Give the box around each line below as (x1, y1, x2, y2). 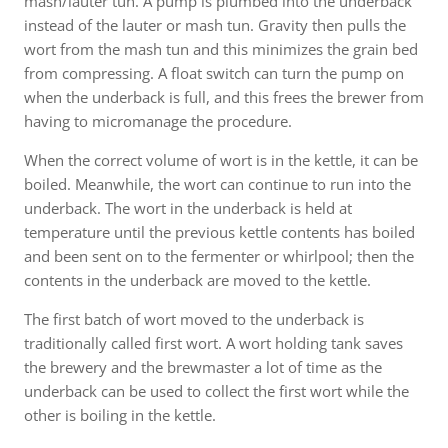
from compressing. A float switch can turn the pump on (24, 62, 404, 83)
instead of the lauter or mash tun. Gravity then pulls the (24, 14, 406, 35)
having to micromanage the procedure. (24, 110, 292, 131)
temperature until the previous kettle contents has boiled (24, 221, 415, 242)
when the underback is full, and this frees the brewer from (24, 86, 424, 107)
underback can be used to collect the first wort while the (24, 380, 409, 401)
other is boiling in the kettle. (24, 404, 216, 425)
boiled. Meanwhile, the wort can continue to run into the (24, 173, 411, 194)
